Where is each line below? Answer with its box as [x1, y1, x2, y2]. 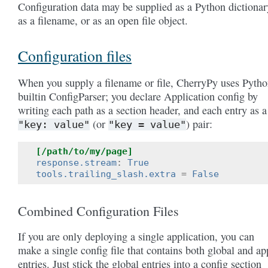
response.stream [36, 157, 117, 168]
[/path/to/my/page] [36, 145, 133, 157]
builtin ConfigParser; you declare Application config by [18, 89, 258, 103]
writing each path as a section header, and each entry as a [18, 102, 267, 117]
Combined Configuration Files [18, 202, 179, 220]
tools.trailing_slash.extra [36, 168, 176, 179]
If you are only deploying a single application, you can [18, 229, 254, 243]
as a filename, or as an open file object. [18, 13, 188, 28]
